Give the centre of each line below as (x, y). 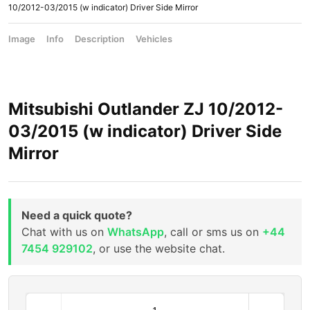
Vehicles (154, 39)
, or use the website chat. (159, 248)
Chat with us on (64, 232)
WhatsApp (136, 232)
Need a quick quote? (77, 215)
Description (100, 39)
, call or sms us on (213, 232)
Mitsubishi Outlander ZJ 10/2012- (146, 109)
